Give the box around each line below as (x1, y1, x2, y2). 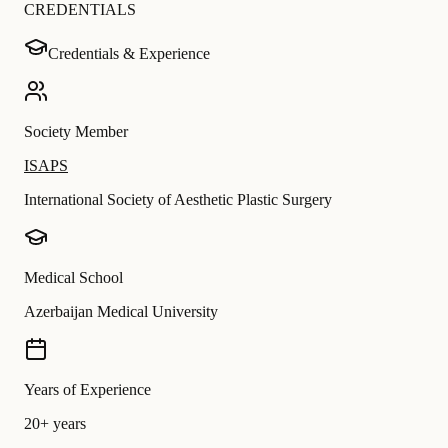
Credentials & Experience (48, 45, 210, 63)
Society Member (24, 123, 128, 141)
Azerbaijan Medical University (24, 303, 218, 321)
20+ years (24, 415, 86, 433)
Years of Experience (24, 381, 151, 399)
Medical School (24, 269, 123, 287)
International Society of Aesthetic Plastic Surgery (24, 191, 332, 209)
